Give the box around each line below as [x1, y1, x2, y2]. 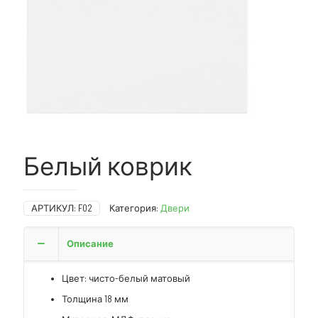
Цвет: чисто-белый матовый [62, 273, 191, 284]
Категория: [109, 202, 160, 214]
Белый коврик [23, 150, 192, 180]
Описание [67, 238, 114, 249]
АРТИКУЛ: [31, 202, 78, 214]
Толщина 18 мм [62, 293, 129, 305]
